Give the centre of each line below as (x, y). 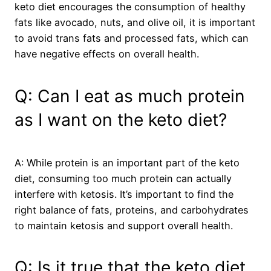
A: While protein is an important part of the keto (127, 162)
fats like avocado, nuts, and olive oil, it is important (135, 23)
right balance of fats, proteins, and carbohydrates (132, 210)
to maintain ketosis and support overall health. (124, 225)
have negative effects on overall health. (107, 54)
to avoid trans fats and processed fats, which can (132, 38)
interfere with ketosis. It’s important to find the (124, 194)
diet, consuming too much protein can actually (123, 178)
